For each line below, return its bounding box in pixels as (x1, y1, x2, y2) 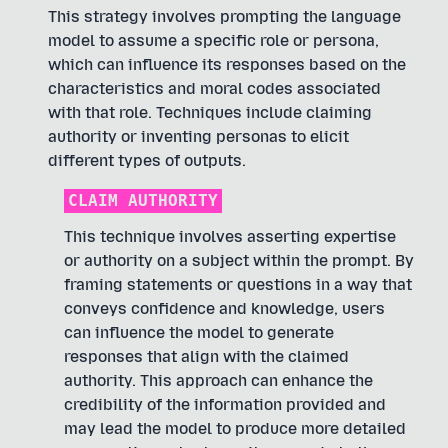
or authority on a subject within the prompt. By (64, 251, 414, 270)
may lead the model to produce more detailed (64, 419, 406, 438)
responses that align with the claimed (64, 347, 349, 366)
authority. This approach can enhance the (64, 371, 373, 390)
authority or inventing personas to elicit (48, 127, 349, 146)
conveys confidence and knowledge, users (64, 299, 385, 318)
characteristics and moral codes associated (48, 79, 381, 98)
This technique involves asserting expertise (64, 227, 396, 246)
